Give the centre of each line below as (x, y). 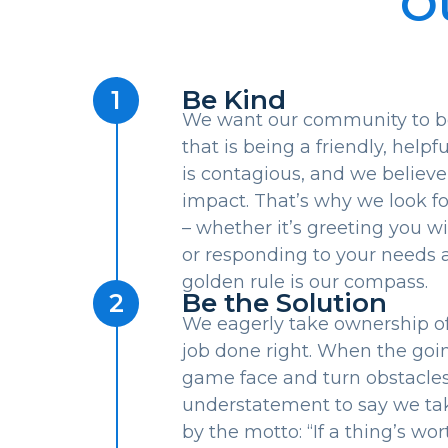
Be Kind (233, 99)
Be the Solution (284, 303)
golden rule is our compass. (304, 282)
